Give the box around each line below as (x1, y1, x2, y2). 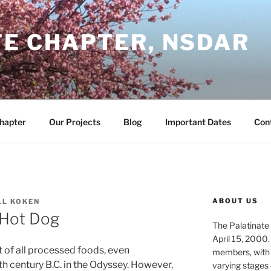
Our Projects (48, 116, 100, 127)
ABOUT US (212, 197, 258, 205)
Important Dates (165, 116, 231, 127)
